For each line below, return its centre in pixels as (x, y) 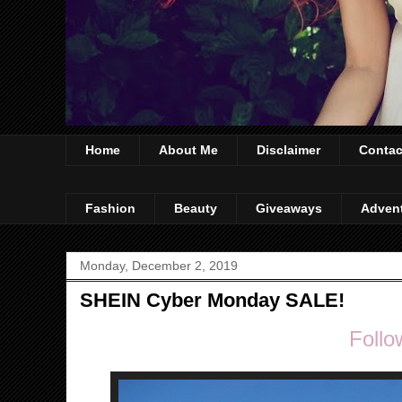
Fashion (110, 209)
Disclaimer (288, 150)
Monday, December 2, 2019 (159, 265)
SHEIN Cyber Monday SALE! (212, 300)
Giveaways (289, 209)
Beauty (196, 209)
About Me (188, 150)
